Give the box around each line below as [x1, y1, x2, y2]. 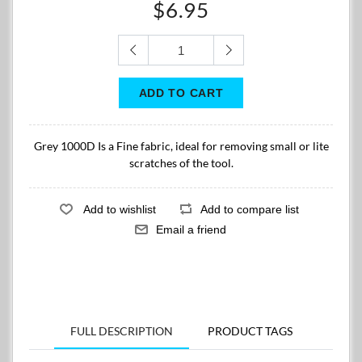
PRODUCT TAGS [207, 324, 293, 338]
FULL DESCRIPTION [69, 324, 173, 338]
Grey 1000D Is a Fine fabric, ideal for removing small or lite [33, 139, 329, 153]
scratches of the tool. [128, 156, 234, 170]
